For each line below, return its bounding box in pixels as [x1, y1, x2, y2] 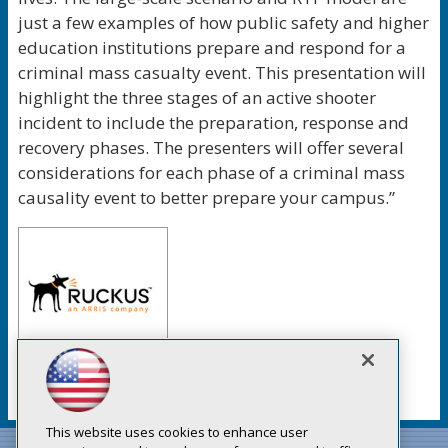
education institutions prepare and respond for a [18, 36, 406, 59]
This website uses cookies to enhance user [46, 423, 308, 441]
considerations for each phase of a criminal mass [18, 161, 405, 184]
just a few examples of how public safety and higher [18, 11, 429, 34]
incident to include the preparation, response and [18, 111, 409, 134]
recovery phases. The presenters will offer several [18, 136, 404, 159]
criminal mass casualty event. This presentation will [18, 61, 426, 84]
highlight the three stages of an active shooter [18, 86, 376, 109]
